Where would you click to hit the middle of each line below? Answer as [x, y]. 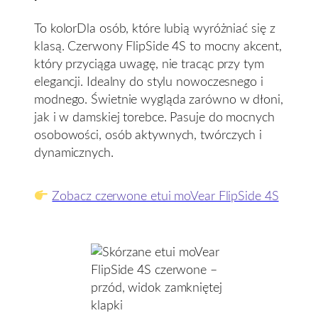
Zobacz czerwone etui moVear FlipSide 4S [165, 196]
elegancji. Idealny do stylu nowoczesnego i [149, 82]
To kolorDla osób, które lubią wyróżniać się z [155, 28]
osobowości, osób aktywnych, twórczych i [148, 135]
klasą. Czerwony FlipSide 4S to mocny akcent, [158, 46]
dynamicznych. [74, 153]
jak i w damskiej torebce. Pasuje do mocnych [154, 117]
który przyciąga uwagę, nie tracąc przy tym [149, 64]
